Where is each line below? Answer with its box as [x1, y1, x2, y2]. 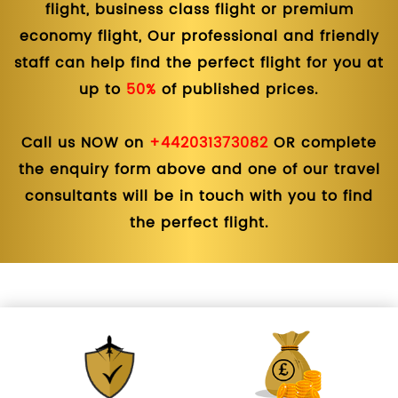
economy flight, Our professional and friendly [19, 25, 379, 49]
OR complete [268, 131, 377, 155]
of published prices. [156, 78, 319, 102]
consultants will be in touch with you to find [25, 185, 373, 209]
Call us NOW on [21, 131, 149, 155]
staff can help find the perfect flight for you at [14, 52, 384, 76]
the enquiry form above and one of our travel [18, 158, 380, 182]
